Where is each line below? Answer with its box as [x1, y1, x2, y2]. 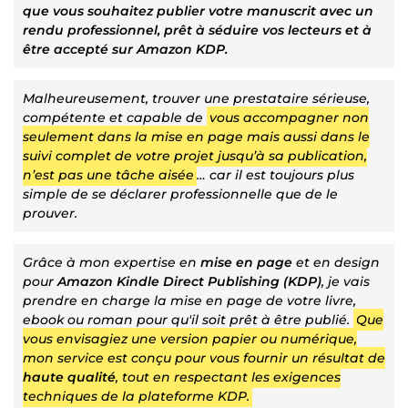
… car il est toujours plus [196, 166, 354, 183]
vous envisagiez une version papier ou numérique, [23, 330, 357, 347]
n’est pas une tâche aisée [23, 166, 194, 183]
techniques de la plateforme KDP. [23, 387, 250, 404]
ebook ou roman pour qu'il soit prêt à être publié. [23, 311, 353, 328]
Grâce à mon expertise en [23, 253, 200, 270]
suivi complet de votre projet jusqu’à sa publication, [23, 147, 367, 164]
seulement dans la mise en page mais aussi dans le [23, 127, 370, 145]
